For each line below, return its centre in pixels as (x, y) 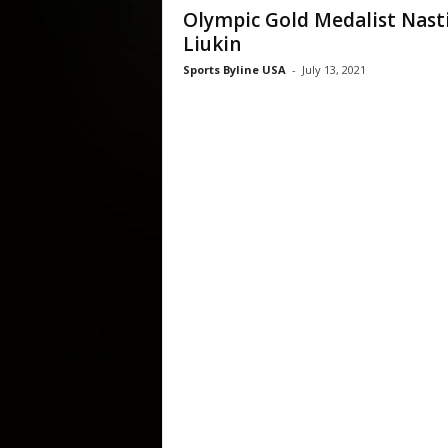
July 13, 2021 (333, 69)
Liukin (211, 44)
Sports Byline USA (234, 69)
